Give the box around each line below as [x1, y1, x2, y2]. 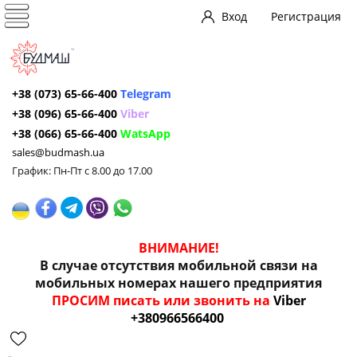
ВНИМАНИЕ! [138, 239, 219, 257]
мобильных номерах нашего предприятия [35, 274, 322, 292]
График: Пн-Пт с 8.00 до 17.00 [12, 164, 152, 178]
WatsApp [120, 126, 171, 141]
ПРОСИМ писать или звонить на [51, 292, 273, 309]
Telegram [120, 86, 171, 101]
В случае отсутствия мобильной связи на [39, 257, 318, 274]
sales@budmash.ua [12, 146, 104, 159]
